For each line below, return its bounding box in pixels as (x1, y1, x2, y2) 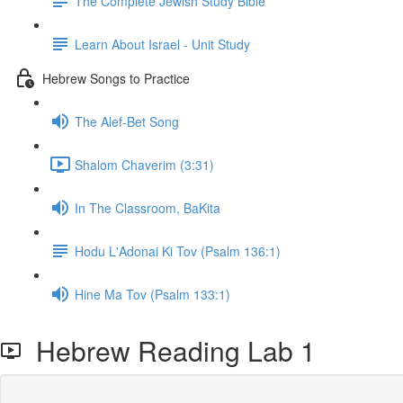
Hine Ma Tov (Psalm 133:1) (75, 284, 230, 303)
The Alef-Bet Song (75, 112, 179, 130)
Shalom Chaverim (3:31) (75, 155, 214, 174)
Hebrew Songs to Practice (42, 68, 190, 87)
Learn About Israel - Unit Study (75, 34, 250, 53)
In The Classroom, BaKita (75, 198, 220, 217)
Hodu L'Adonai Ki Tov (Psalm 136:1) (75, 241, 281, 260)
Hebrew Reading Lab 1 (22, 331, 316, 370)
